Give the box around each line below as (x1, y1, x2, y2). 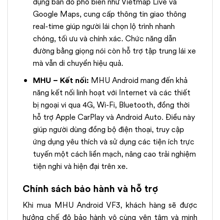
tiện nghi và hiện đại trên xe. (32, 160, 128, 172)
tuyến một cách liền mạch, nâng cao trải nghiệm (32, 148, 196, 160)
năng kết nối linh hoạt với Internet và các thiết (32, 86, 191, 98)
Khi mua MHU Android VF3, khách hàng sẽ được (23, 199, 197, 211)
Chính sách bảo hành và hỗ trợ (23, 181, 158, 195)
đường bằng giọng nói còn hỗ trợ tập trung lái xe (32, 45, 196, 57)
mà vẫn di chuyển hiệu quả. (32, 57, 123, 69)
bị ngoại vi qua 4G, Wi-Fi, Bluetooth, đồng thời (32, 99, 190, 110)
